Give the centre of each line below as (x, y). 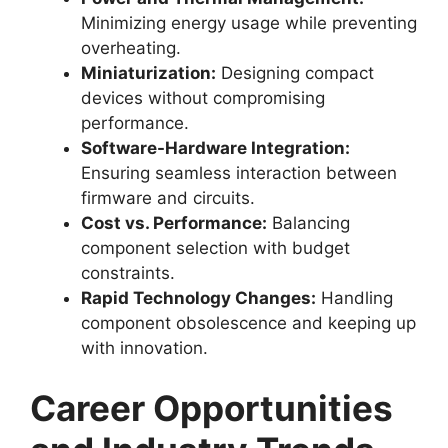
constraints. (128, 273)
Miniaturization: (148, 73)
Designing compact (295, 73)
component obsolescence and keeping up (248, 323)
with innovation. (144, 348)
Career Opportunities (211, 407)
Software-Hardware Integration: (215, 148)
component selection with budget (215, 248)
